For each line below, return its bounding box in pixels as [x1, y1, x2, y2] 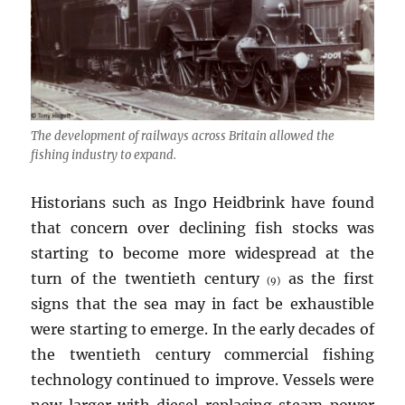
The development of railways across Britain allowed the [31, 128, 335, 145]
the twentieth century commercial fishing [31, 345, 374, 364]
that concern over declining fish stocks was [31, 219, 374, 238]
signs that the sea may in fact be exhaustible [31, 295, 374, 314]
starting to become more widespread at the [31, 244, 374, 263]
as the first [280, 269, 374, 288]
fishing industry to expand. [31, 147, 177, 164]
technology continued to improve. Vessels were [31, 371, 374, 390]
